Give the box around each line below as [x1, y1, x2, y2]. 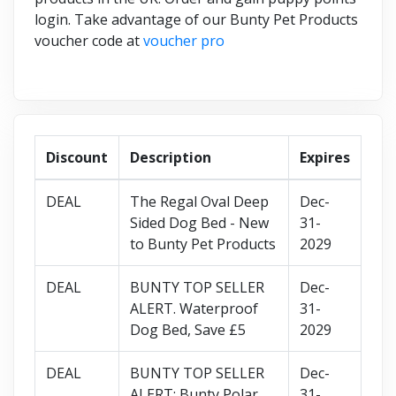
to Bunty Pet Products [130, 233, 276, 254]
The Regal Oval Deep [130, 191, 269, 211]
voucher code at [34, 30, 143, 50]
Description [130, 147, 211, 167]
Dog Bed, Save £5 [130, 319, 246, 339]
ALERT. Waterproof [130, 298, 258, 318]
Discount [46, 147, 108, 167]
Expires [300, 147, 350, 167]
